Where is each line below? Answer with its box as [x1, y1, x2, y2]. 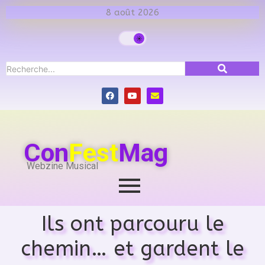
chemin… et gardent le [21, 236, 244, 261]
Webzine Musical [27, 160, 98, 172]
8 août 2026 [106, 7, 159, 18]
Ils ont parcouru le [41, 211, 224, 236]
